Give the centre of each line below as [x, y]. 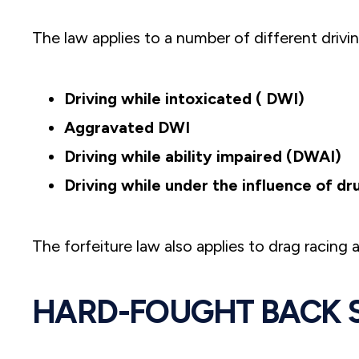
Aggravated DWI [127, 128]
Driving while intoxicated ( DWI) [184, 99]
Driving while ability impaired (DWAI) [203, 157]
